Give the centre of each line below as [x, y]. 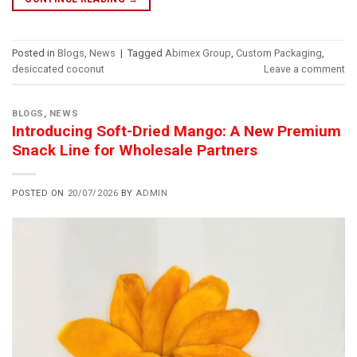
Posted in [35, 53]
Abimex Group [198, 53]
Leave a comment [304, 69]
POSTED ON [40, 194]
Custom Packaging [279, 53]
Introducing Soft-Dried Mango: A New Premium [177, 131]
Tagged [146, 53]
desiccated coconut [58, 69]
